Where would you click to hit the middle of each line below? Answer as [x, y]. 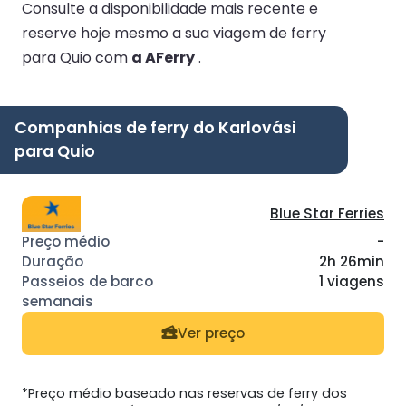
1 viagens [352, 281]
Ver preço [211, 333]
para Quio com [77, 57]
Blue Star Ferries [327, 213]
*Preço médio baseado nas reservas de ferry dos [184, 393]
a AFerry [163, 57]
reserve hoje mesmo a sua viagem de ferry [174, 33]
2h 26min [352, 261]
